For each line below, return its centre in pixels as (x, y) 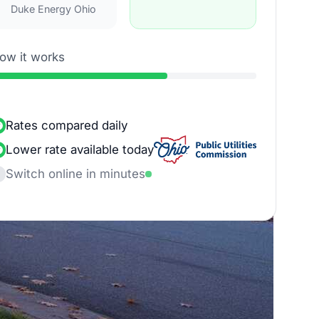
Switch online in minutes (75, 173)
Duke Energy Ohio (53, 9)
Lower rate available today (80, 149)
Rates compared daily (67, 125)
